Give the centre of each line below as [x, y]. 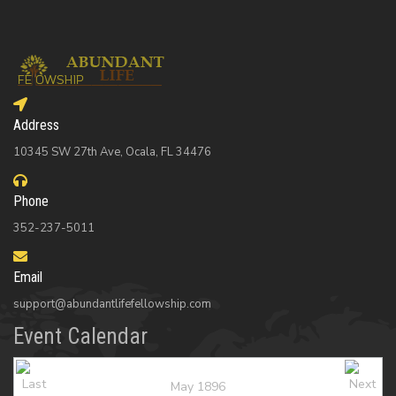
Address [36, 126]
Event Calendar [80, 337]
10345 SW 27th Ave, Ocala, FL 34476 [112, 152]
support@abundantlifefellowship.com [112, 305]
